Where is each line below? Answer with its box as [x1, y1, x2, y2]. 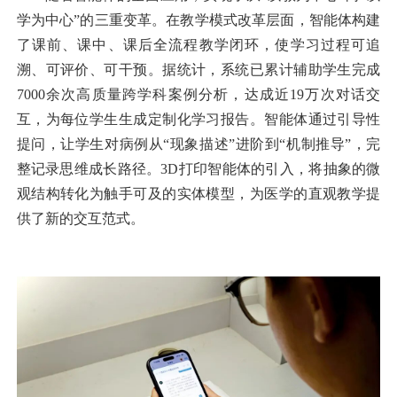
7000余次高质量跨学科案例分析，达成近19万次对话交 [16, 86, 381, 102]
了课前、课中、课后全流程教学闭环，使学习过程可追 [16, 36, 381, 52]
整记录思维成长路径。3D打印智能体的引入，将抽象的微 [16, 160, 381, 176]
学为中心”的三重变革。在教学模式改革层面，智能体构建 [16, 12, 381, 27]
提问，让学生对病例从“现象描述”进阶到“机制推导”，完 [16, 136, 381, 152]
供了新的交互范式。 [16, 210, 144, 226]
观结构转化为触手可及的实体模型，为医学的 [16, 185, 308, 201]
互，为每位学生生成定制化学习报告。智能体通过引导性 [16, 111, 381, 127]
